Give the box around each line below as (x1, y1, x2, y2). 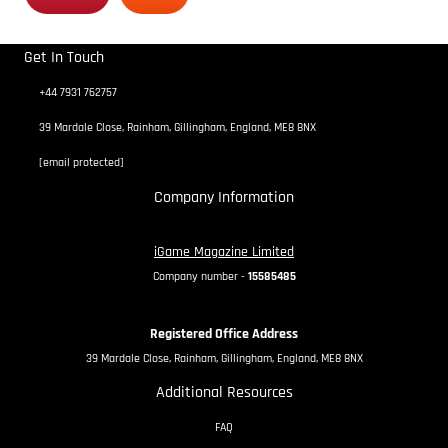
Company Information (154, 187, 294, 209)
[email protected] (39, 155, 124, 171)
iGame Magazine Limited (154, 243, 294, 262)
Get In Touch (24, 47, 104, 69)
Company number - (152, 269, 248, 285)
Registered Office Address (150, 325, 298, 344)
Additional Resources (155, 382, 293, 404)
